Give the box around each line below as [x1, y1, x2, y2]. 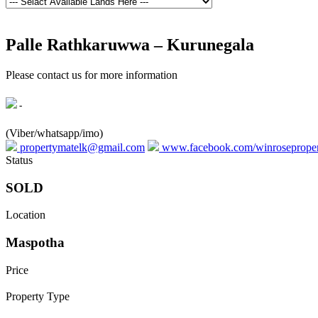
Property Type [6, 290, 70, 302]
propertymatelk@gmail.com [17, 141, 145, 153]
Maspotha [6, 235, 65, 251]
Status [6, 153, 33, 166]
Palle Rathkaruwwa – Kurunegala [6, 35, 254, 54]
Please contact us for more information [6, 68, 177, 81]
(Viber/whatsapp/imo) [6, 126, 103, 139]
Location [6, 209, 45, 221]
